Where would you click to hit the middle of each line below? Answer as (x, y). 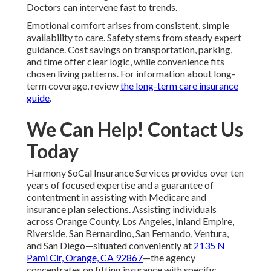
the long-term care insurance (179, 86)
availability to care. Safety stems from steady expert (134, 38)
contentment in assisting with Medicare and (116, 197)
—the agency (169, 258)
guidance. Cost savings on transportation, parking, (129, 50)
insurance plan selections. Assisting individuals (122, 209)
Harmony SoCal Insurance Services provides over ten (135, 173)
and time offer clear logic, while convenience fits (126, 62)
